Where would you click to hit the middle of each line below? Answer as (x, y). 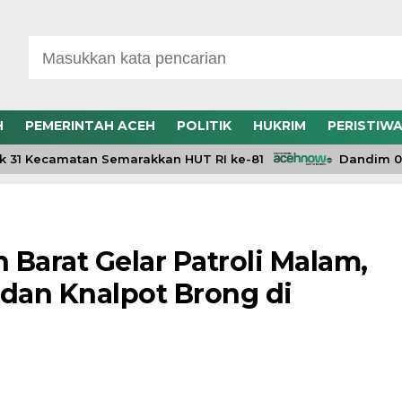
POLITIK (204, 125)
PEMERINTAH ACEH (90, 125)
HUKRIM (279, 125)
